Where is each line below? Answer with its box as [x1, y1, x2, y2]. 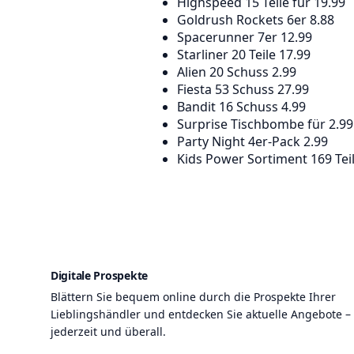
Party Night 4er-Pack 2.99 [177, 132, 328, 150]
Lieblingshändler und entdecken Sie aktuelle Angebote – [51, 306, 351, 322]
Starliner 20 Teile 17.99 [177, 45, 311, 63]
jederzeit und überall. [51, 323, 166, 339]
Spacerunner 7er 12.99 [177, 28, 312, 46]
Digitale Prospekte [51, 267, 148, 283]
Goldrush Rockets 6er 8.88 [177, 10, 334, 28]
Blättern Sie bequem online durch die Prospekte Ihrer [51, 288, 336, 304]
